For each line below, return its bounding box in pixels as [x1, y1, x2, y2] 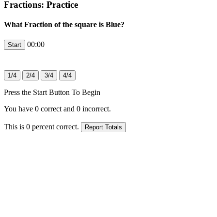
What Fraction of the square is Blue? [4, 20, 124, 29]
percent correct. [30, 122, 81, 131]
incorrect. [80, 104, 111, 113]
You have [4, 104, 35, 113]
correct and [39, 104, 77, 113]
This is [4, 122, 26, 131]
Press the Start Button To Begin [4, 88, 100, 96]
